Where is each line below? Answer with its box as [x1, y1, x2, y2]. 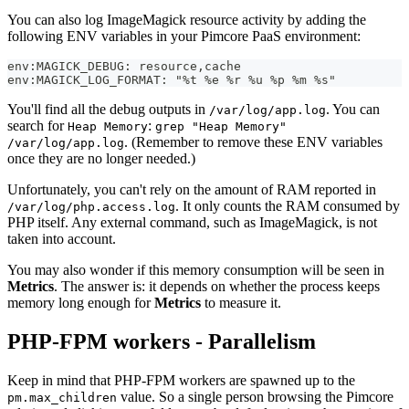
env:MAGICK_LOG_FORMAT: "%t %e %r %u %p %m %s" [7, 72, 336, 87]
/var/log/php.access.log [7, 199, 175, 214]
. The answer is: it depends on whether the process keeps [54, 278, 380, 294]
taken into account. [7, 230, 116, 246]
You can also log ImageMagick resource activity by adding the [7, 11, 366, 27]
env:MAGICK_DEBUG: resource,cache [7, 58, 241, 73]
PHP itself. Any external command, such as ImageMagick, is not [7, 214, 377, 230]
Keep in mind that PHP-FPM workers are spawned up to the [7, 372, 355, 388]
